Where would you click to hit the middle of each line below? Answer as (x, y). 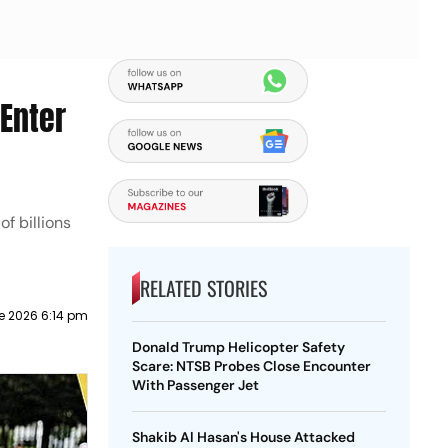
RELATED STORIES (203, 288)
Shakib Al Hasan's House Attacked (243, 437)
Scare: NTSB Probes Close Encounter (251, 366)
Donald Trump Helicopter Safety (238, 347)
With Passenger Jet (195, 385)
